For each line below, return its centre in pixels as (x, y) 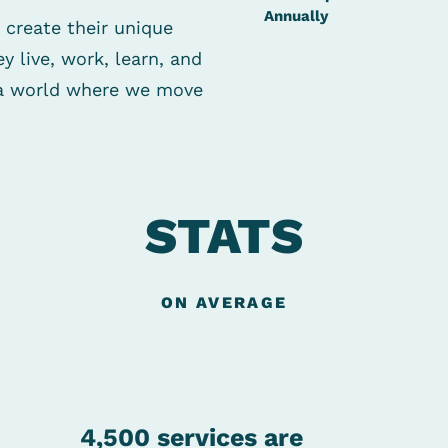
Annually (295, 16)
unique (143, 27)
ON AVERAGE (224, 302)
